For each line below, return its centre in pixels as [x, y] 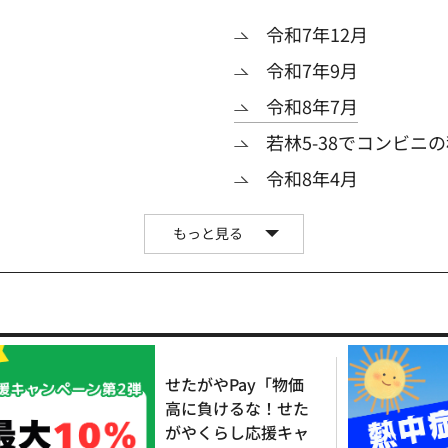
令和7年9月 [312, 70]
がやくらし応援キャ [237, 431]
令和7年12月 [317, 34]
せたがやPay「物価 [234, 383]
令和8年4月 [312, 178]
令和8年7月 [312, 106]
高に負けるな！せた [237, 407]
